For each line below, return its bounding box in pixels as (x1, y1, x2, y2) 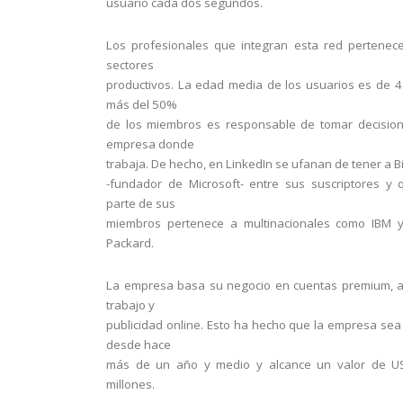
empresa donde (106, 136, 194, 152)
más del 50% (106, 96, 177, 112)
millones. (106, 376, 155, 392)
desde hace (106, 336, 171, 353)
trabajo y (106, 297, 155, 313)
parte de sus (106, 195, 175, 211)
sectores (106, 57, 154, 73)
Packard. (106, 235, 154, 251)
